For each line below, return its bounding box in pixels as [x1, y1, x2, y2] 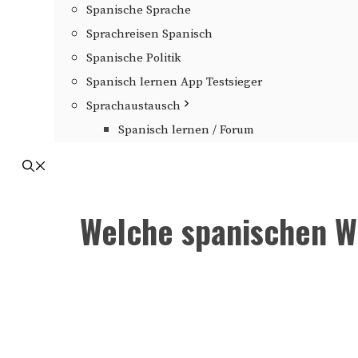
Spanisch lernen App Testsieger [86, 74, 262, 89]
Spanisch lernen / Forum [118, 122, 254, 137]
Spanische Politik [86, 50, 181, 66]
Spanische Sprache [86, 2, 191, 18]
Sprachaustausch [86, 98, 181, 113]
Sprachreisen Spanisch [86, 26, 213, 42]
